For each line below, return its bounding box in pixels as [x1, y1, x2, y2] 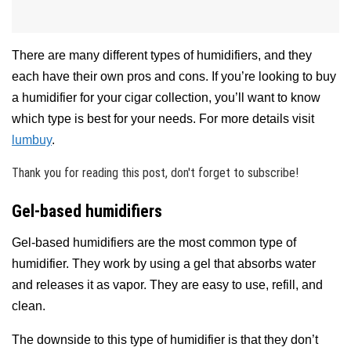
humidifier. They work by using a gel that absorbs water [12, 257, 316, 271]
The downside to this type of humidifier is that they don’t [12, 333, 318, 347]
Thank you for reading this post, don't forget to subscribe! [12, 165, 299, 180]
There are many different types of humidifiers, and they [12, 48, 312, 62]
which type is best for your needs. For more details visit [12, 111, 314, 125]
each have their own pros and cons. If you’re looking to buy [12, 69, 336, 83]
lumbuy [12, 132, 52, 147]
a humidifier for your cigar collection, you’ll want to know [12, 90, 320, 104]
